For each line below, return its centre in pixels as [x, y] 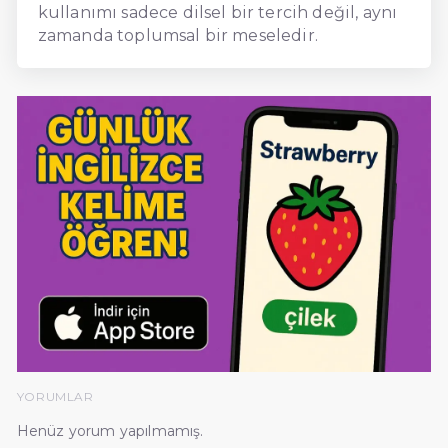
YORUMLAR [55, 396]
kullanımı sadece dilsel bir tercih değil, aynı [217, 12]
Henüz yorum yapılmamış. [110, 430]
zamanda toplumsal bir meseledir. [177, 35]
